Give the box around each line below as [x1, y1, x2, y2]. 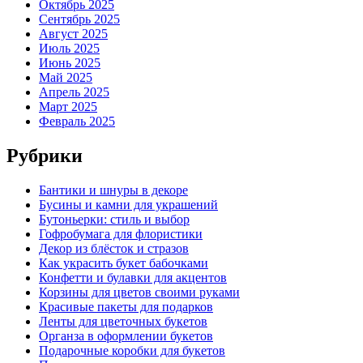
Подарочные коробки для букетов [39, 344, 225, 357]
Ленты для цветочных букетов [39, 314, 207, 328]
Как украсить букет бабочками [39, 256, 208, 270]
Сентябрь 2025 [39, 12, 120, 27]
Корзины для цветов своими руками [39, 285, 240, 299]
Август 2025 [39, 27, 108, 41]
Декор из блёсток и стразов [39, 241, 189, 255]
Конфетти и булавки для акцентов [39, 271, 227, 284]
